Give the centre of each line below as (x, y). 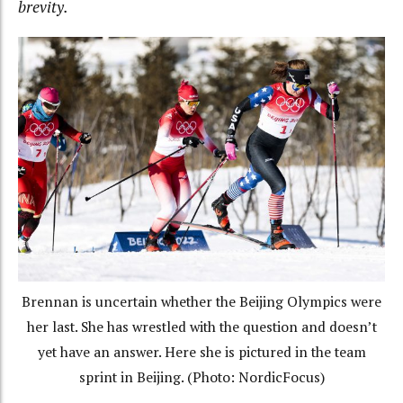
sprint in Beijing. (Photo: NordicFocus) (201, 377)
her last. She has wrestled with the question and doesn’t (201, 327)
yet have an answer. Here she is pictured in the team (201, 352)
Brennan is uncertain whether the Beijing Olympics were (201, 301)
